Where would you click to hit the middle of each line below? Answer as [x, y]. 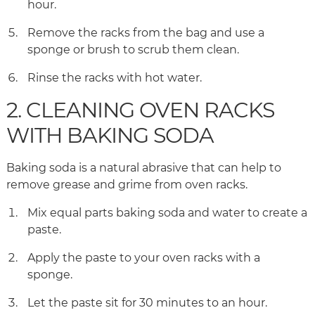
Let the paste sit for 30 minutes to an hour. [149, 303]
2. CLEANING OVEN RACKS [140, 110]
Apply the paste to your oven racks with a [144, 258]
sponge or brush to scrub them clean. [135, 50]
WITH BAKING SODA [112, 136]
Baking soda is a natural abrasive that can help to [144, 168]
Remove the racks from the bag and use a [146, 33]
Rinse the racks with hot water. [116, 78]
